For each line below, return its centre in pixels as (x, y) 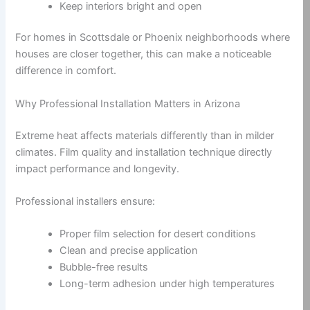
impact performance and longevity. (98, 168)
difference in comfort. (66, 71)
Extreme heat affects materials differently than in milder (145, 135)
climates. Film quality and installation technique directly (144, 152)
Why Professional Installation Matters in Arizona (128, 103)
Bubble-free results (104, 267)
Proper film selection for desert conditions (158, 234)
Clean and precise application (129, 251)
